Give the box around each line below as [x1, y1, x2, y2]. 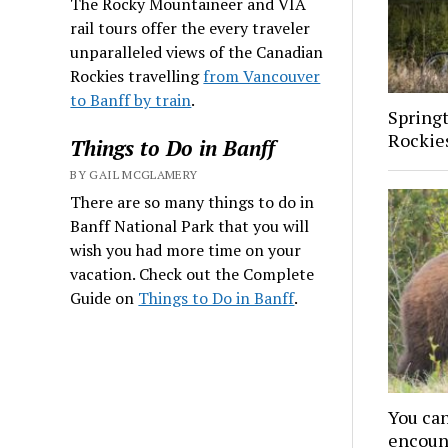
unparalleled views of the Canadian [70, 40, 324, 63]
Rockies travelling [70, 64, 204, 87]
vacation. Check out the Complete [70, 262, 315, 285]
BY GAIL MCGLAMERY [70, 166, 198, 182]
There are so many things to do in [70, 190, 315, 213]
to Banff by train [70, 88, 192, 111]
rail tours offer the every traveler [70, 16, 311, 39]
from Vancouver [203, 64, 321, 87]
